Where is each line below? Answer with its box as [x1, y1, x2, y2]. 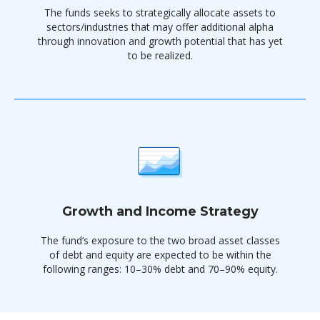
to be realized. [127, 49, 193, 62]
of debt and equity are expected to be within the [49, 248, 271, 261]
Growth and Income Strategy [61, 204, 259, 219]
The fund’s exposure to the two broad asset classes [40, 234, 280, 247]
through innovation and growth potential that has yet [37, 34, 283, 48]
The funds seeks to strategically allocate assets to [44, 6, 276, 19]
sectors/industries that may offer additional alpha [46, 20, 274, 34]
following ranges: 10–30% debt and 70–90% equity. [42, 262, 278, 276]
